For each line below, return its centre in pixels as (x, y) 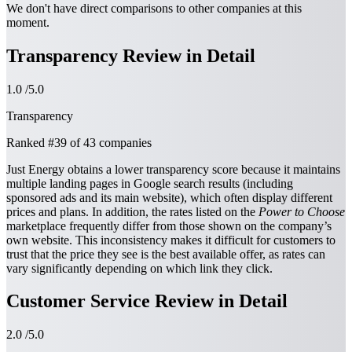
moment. (28, 22)
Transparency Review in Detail (131, 55)
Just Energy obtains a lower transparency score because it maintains (173, 169)
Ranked (27, 142)
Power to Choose (300, 211)
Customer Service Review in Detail (147, 301)
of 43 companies (109, 142)
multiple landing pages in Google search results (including (150, 183)
